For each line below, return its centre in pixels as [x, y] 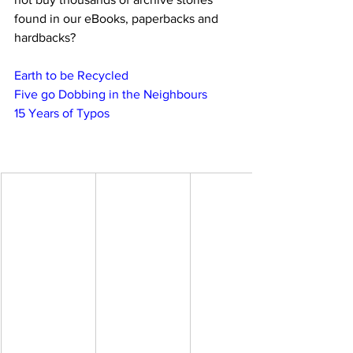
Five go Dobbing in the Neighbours [111, 94]
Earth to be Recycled [71, 75]
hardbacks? [45, 37]
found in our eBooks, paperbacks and [118, 18]
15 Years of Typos [62, 113]
